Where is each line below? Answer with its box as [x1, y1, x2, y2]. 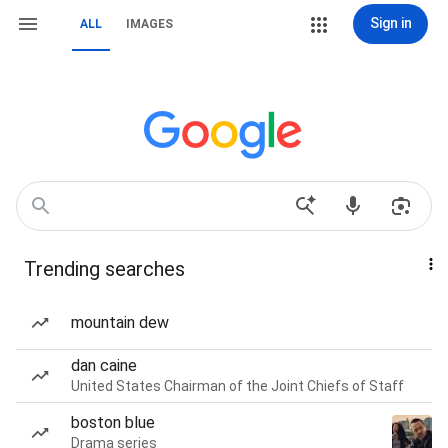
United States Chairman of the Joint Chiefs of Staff [71, 378, 404, 394]
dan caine [71, 356, 137, 375]
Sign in [369, 15, 412, 31]
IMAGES [126, 17, 173, 31]
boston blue [71, 413, 155, 432]
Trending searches [24, 257, 185, 281]
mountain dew [71, 313, 169, 332]
